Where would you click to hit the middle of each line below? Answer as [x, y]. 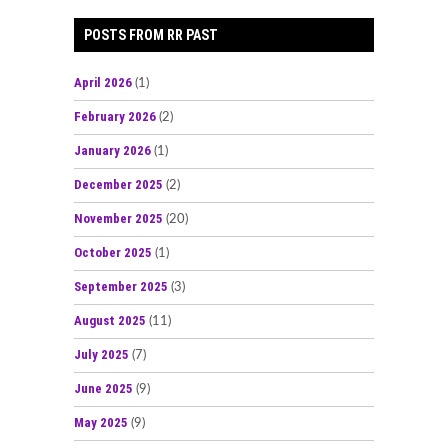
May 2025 [101, 422]
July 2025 [101, 354]
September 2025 [121, 286]
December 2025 [118, 184]
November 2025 [118, 218]
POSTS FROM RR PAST [151, 34]
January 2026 [112, 150]
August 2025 [110, 320]
